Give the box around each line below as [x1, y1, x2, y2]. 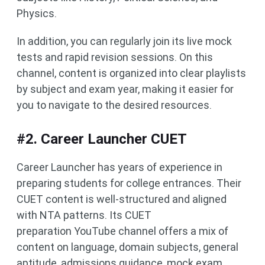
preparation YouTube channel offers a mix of [17, 225, 228, 238]
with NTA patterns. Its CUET [17, 209, 151, 222]
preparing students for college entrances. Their [17, 177, 241, 190]
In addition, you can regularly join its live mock [17, 35, 232, 48]
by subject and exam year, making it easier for [17, 83, 234, 96]
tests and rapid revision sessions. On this [17, 51, 213, 64]
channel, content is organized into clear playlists [17, 67, 246, 80]
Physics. [17, 7, 57, 20]
